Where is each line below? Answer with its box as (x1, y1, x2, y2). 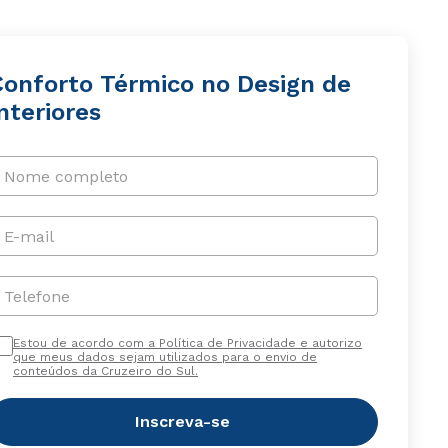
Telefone (3, 286, 70, 306)
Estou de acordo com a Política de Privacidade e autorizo (12, 336, 362, 350)
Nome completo (3, 166, 128, 186)
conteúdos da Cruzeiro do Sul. (12, 364, 198, 378)
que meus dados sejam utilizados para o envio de (12, 350, 317, 364)
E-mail (3, 226, 54, 246)
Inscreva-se (135, 412, 231, 431)
